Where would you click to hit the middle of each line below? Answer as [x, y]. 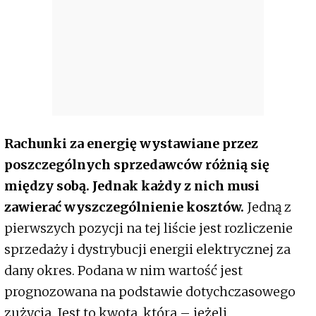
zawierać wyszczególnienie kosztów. [124, 207]
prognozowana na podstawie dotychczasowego [150, 292]
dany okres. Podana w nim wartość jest [123, 271]
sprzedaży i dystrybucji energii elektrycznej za [147, 250]
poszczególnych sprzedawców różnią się [137, 165]
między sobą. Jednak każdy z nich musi [132, 186]
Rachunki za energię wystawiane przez [131, 144]
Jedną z [268, 207]
